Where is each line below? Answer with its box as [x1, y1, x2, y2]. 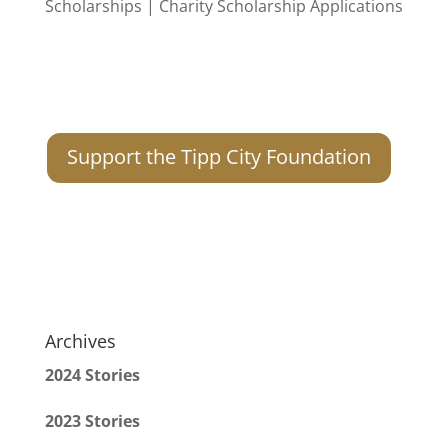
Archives [44, 329, 116, 353]
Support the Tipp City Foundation [66, 143, 371, 170]
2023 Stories [44, 410, 140, 432]
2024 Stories [44, 364, 140, 386]
